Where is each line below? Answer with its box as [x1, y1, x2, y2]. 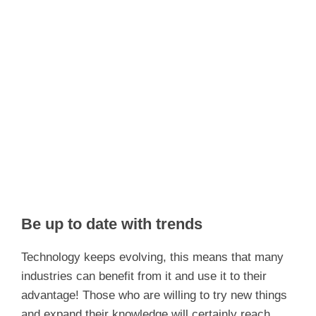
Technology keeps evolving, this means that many [21, 250, 284, 264]
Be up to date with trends [21, 214, 202, 233]
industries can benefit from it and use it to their [21, 269, 267, 283]
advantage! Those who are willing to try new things [21, 288, 287, 302]
